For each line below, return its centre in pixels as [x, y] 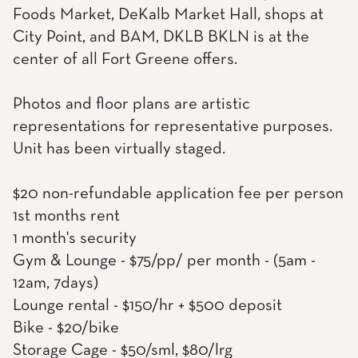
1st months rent [66, 216]
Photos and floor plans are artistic [131, 104]
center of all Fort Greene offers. [125, 60]
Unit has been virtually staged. [119, 149]
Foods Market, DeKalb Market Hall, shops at [168, 15]
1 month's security [75, 239]
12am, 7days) [56, 283]
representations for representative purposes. [173, 127]
